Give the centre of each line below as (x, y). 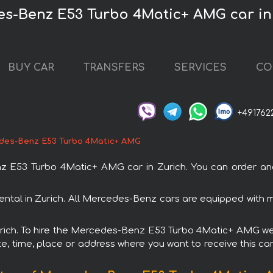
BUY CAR (31, 68)
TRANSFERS (114, 68)
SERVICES (200, 68)
